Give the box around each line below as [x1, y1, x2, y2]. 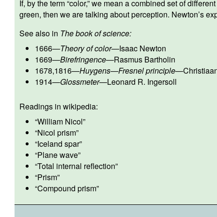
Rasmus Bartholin [114, 53, 175, 65]
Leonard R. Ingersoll [107, 76, 177, 87]
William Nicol [37, 115, 83, 127]
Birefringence [60, 53, 106, 65]
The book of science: [60, 27, 131, 39]
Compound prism [37, 182, 96, 194]
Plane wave [37, 149, 78, 160]
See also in [19, 27, 60, 39]
